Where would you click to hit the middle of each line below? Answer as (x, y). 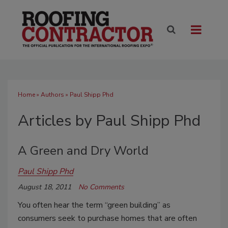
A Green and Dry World (83, 151)
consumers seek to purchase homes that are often (107, 219)
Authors (52, 95)
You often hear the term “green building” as (94, 205)
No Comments (101, 187)
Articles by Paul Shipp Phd (109, 121)
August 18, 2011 (45, 187)
